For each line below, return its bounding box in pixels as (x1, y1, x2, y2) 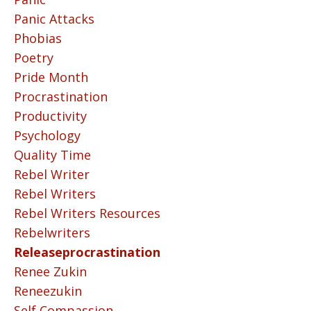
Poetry (14, 49, 53, 67)
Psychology (14, 127, 81, 144)
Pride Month (14, 69, 88, 86)
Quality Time (14, 146, 91, 164)
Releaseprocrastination (14, 244, 160, 261)
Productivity (14, 108, 87, 125)
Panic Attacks (14, 10, 94, 28)
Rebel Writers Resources (14, 205, 160, 222)
